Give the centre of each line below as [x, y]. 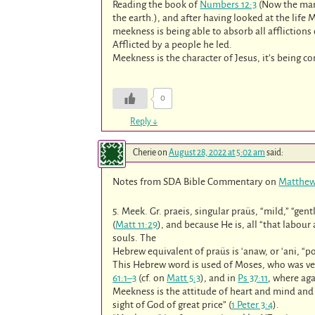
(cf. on [152, 278]
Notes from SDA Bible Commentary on [196, 182]
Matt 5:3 [184, 278]
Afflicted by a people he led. [173, 45]
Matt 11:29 [137, 225]
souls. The [135, 238]
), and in [219, 278]
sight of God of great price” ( [172, 305]
